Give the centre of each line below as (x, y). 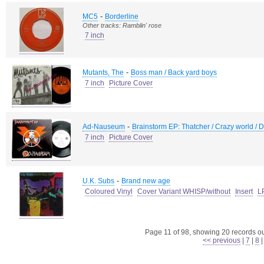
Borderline (122, 16)
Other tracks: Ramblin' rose (122, 25)
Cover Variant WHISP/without (184, 192)
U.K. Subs (98, 181)
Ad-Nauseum (104, 127)
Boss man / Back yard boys (174, 72)
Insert (244, 192)
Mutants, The (103, 72)
